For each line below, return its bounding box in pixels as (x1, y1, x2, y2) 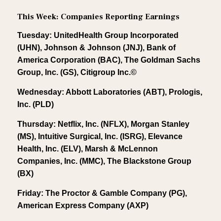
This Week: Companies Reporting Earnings (17, 11, 180, 22)
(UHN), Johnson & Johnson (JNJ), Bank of (17, 43, 176, 52)
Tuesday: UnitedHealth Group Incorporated (17, 31, 179, 39)
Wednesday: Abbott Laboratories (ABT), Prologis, (17, 87, 202, 96)
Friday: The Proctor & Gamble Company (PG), (17, 188, 187, 197)
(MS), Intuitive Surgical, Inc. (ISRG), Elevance (17, 132, 183, 141)
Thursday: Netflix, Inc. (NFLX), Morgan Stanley (17, 119, 189, 128)
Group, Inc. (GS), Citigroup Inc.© (17, 68, 137, 76)
